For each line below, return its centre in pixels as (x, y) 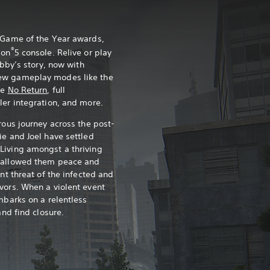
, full (56, 90)
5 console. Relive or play (63, 52)
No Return (27, 90)
